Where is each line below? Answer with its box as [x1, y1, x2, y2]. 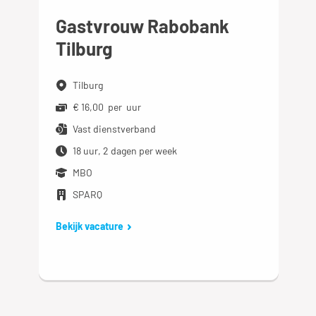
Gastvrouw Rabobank [56, 15, 230, 37]
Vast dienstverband [73, 123, 157, 135]
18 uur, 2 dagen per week [73, 145, 178, 157]
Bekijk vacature [56, 220, 124, 232]
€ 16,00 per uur [73, 101, 142, 113]
